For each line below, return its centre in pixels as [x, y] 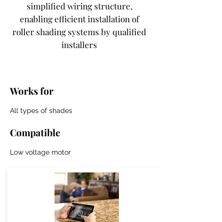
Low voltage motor [40, 152]
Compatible [35, 132]
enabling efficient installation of [79, 19]
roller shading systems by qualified [79, 32]
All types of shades [41, 111]
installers [79, 45]
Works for [33, 91]
